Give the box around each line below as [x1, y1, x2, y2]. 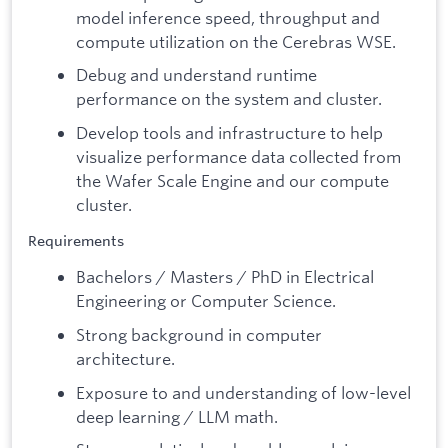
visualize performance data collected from [76, 145, 401, 167]
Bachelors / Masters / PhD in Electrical [76, 266, 374, 288]
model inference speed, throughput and [76, 6, 380, 28]
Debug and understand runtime [76, 64, 317, 86]
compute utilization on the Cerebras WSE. [76, 30, 396, 52]
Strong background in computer [76, 324, 322, 346]
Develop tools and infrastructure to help [76, 121, 383, 143]
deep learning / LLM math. [76, 405, 278, 427]
